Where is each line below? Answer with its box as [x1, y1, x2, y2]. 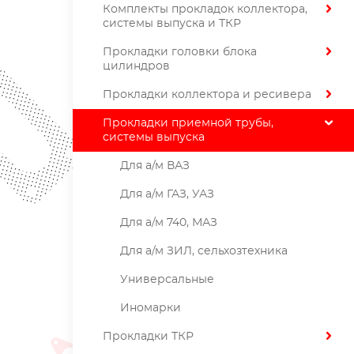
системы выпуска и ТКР [103, 18, 241, 29]
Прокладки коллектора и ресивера [103, 89, 311, 100]
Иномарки [120, 303, 181, 314]
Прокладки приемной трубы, [103, 118, 273, 129]
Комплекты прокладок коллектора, [103, 4, 307, 15]
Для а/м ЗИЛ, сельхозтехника [120, 246, 288, 257]
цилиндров [103, 61, 170, 72]
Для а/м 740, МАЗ [120, 217, 217, 228]
